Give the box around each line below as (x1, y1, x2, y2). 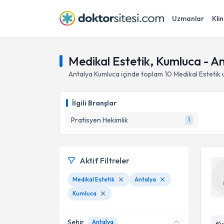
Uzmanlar (172, 14, 204, 23)
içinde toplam (119, 69, 163, 78)
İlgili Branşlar (72, 98, 116, 107)
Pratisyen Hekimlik (71, 115, 128, 124)
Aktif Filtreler (79, 155, 129, 165)
